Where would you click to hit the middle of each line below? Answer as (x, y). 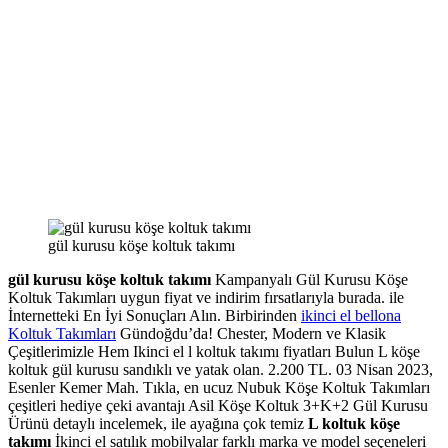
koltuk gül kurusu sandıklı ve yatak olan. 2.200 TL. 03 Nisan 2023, (220, 369)
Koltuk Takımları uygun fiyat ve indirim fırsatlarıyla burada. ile (206, 297)
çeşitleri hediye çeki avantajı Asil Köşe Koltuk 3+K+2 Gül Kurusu (218, 405)
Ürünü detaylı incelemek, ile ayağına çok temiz (156, 423)
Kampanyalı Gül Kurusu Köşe (309, 279)
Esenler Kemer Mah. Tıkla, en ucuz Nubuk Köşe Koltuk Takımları (219, 387)
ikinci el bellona (351, 315)
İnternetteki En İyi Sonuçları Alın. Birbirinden (154, 315)
